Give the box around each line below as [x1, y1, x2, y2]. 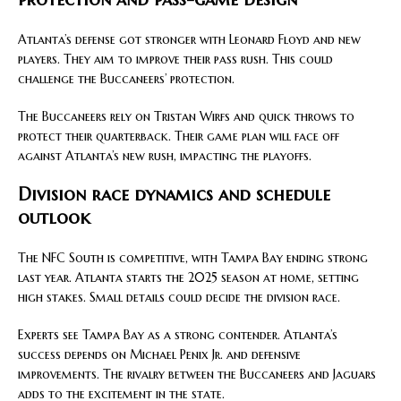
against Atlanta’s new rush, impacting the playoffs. [18, 148, 311, 165]
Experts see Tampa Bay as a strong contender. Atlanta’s [18, 327, 337, 344]
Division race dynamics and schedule [18, 183, 330, 207]
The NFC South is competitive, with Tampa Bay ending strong [18, 250, 368, 267]
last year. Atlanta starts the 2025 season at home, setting [18, 269, 359, 286]
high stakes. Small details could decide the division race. [18, 289, 340, 306]
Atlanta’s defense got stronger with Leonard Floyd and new [18, 31, 361, 48]
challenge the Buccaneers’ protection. [18, 71, 235, 88]
